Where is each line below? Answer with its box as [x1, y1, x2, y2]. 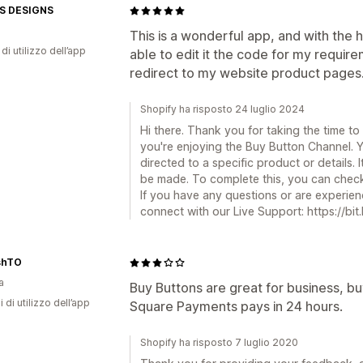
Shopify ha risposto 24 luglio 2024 [140, 103, 305, 115]
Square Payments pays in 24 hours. [130, 298, 343, 314]
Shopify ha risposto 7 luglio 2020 [140, 336, 298, 348]
